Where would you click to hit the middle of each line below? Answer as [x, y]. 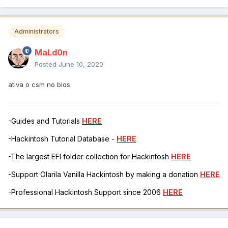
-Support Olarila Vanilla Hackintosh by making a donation [104, 175]
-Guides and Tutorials [45, 121]
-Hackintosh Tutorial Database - [62, 139]
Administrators [37, 32]
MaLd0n [51, 53]
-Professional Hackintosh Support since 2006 [85, 192]
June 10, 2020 [81, 64]
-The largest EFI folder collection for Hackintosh [90, 157]
